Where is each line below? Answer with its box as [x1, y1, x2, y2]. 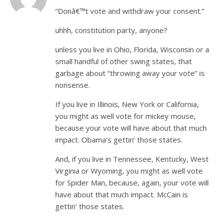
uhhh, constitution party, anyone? [55, 25, 167, 35]
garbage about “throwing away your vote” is [55, 68, 205, 78]
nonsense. [55, 80, 90, 90]
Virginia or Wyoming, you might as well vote [55, 166, 203, 176]
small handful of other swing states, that [55, 56, 192, 66]
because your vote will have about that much [55, 123, 207, 133]
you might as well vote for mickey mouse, [55, 111, 196, 121]
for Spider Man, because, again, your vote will [55, 178, 209, 187]
